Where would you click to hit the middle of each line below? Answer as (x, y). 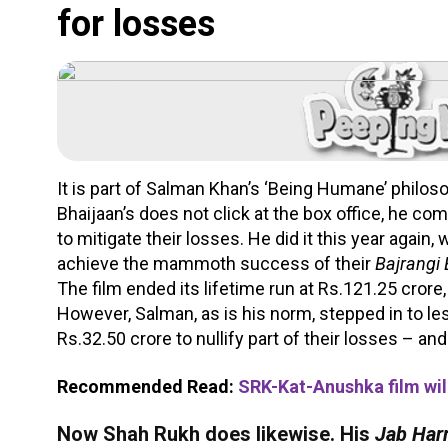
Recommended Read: (147, 386)
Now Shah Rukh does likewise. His (216, 434)
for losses (136, 24)
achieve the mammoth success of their (216, 263)
